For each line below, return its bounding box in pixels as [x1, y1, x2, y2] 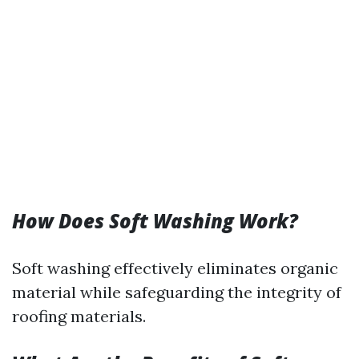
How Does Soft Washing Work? [12, 208, 298, 234]
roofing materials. [12, 306, 146, 326]
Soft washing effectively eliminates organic [12, 258, 338, 278]
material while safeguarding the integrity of [12, 282, 341, 302]
